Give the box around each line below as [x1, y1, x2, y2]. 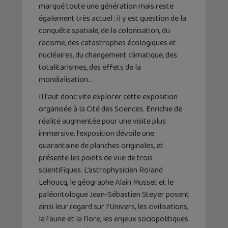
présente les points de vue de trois [39, 151, 153, 164]
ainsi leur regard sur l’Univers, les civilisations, [39, 200, 188, 213]
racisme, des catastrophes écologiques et [39, 36, 176, 49]
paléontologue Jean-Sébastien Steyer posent [39, 188, 189, 201]
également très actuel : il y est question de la [39, 12, 186, 25]
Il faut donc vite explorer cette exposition [39, 90, 178, 103]
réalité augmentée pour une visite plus [39, 115, 166, 128]
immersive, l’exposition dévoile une [39, 127, 154, 140]
